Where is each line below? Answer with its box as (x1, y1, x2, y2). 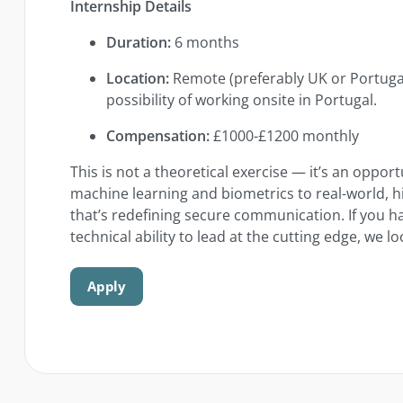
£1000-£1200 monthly (210, 125, 363, 146)
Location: (106, 67, 170, 88)
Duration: (106, 31, 172, 52)
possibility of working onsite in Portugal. (106, 89, 378, 110)
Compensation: (106, 125, 210, 146)
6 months (171, 31, 240, 52)
